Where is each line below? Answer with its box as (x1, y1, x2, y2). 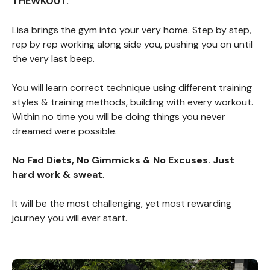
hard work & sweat (12, 168, 102, 181)
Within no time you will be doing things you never (12, 110, 225, 124)
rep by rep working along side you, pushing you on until (12, 38, 253, 51)
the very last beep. (12, 52, 95, 66)
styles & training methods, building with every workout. (12, 96, 253, 109)
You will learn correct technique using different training (12, 81, 252, 95)
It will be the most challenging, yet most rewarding (12, 197, 231, 210)
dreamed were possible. (12, 125, 117, 138)
